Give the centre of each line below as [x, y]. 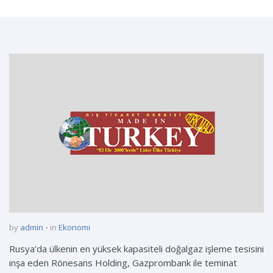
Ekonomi [74, 228]
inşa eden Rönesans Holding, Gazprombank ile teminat [123, 263]
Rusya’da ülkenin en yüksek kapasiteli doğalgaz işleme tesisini [136, 249]
